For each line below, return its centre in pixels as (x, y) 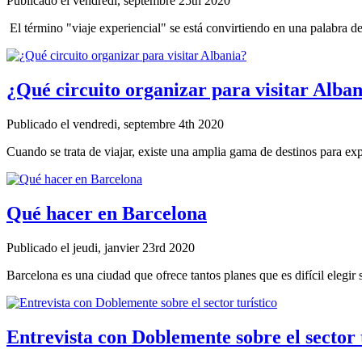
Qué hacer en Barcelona (107, 213)
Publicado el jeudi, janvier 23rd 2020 (104, 247)
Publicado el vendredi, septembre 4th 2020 (118, 124)
